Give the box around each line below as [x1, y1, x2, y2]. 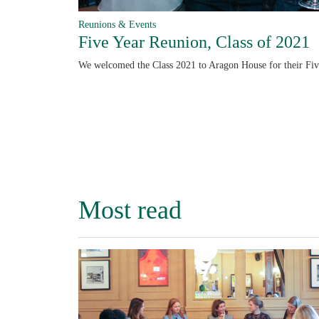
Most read [78, 195, 182, 224]
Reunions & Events [78, 19, 156, 31]
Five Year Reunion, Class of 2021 [78, 33, 310, 52]
